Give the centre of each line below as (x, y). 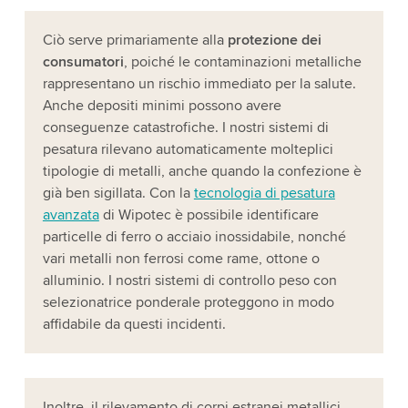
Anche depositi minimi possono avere (162, 106)
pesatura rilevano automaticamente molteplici (188, 150)
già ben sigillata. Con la (118, 194)
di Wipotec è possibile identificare (209, 215)
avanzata (71, 215)
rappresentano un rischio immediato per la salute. (199, 84)
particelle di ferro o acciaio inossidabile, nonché (194, 237)
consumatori (83, 62)
